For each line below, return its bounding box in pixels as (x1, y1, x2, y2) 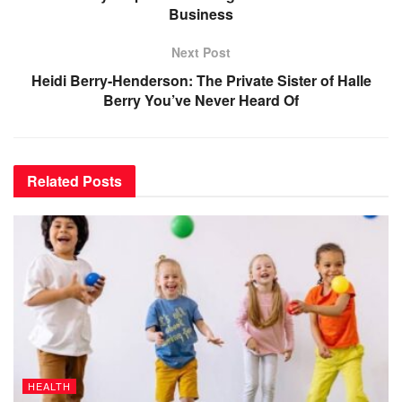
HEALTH (28, 378, 71, 393)
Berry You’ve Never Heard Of (103, 89, 299, 110)
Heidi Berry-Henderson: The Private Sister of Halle (31, 69, 371, 91)
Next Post (171, 42, 231, 61)
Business (169, 3, 233, 24)
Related (27, 170, 79, 191)
